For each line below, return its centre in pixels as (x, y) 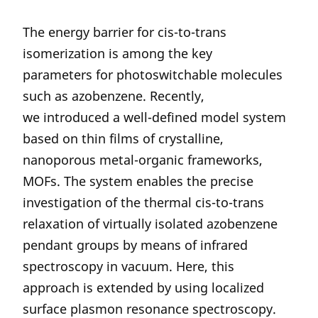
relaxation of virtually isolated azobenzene (150, 224)
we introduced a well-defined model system (154, 117)
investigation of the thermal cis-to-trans (143, 202)
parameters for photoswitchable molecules (153, 75)
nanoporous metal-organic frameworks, (143, 160)
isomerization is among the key (117, 53)
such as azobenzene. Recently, (114, 96)
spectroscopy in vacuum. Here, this (128, 266)
